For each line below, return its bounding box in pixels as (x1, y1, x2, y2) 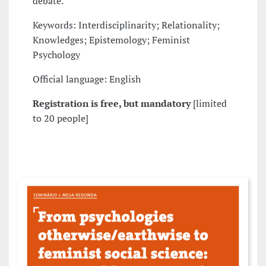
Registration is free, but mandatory (33, 97, 193, 110)
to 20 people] (33, 112, 88, 125)
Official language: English (33, 72, 141, 86)
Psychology (33, 48, 80, 62)
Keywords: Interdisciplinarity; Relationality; (33, 18, 220, 32)
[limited (193, 97, 227, 110)
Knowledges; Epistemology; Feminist (33, 33, 190, 47)
